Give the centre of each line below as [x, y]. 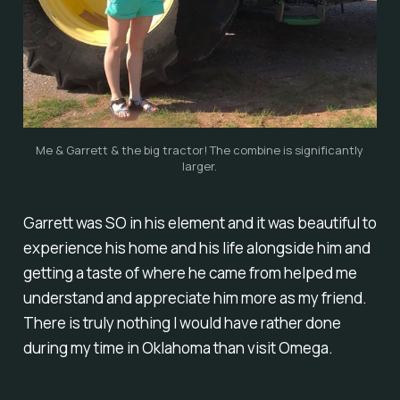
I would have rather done [255, 322]
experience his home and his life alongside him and [196, 247]
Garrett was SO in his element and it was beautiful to [200, 222]
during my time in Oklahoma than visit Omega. [178, 347]
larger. [200, 167]
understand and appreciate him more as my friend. [195, 297]
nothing [143, 322]
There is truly [70, 322]
